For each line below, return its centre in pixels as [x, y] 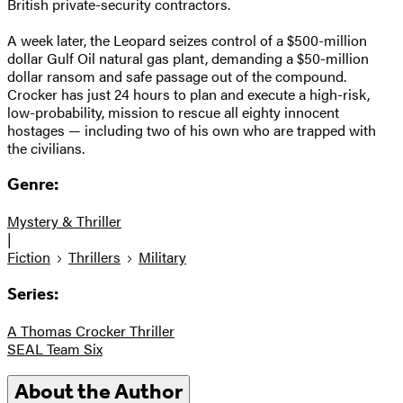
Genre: [33, 185]
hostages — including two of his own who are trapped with [192, 130]
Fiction [29, 257]
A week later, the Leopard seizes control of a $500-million [187, 40]
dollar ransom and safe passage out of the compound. [177, 76]
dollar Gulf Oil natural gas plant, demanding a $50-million [188, 58]
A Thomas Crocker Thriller [91, 330]
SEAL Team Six [55, 348]
